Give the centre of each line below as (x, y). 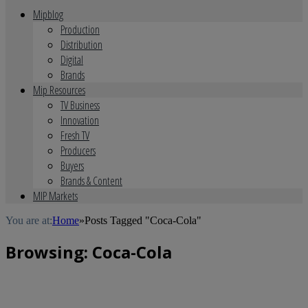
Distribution (81, 45)
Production (80, 30)
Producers (78, 151)
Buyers (72, 166)
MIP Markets (55, 196)
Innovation (80, 120)
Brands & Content (91, 181)
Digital (72, 60)
